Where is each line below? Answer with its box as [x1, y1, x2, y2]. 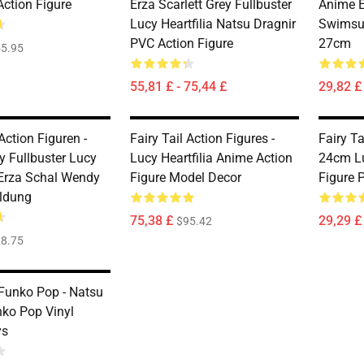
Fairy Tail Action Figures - [130, 131, 275, 146]
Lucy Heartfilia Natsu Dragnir [130, 16, 296, 32]
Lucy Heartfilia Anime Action [130, 150, 292, 166]
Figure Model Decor [130, 170, 241, 185]
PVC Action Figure [130, 36, 233, 51]
